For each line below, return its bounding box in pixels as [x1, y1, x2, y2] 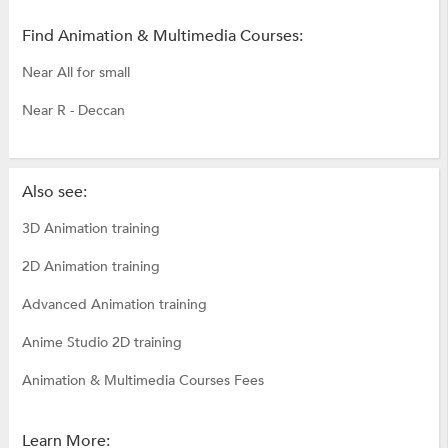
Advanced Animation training [21, 295, 207, 315]
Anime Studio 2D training [21, 333, 182, 353]
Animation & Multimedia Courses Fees [21, 371, 264, 391]
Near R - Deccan [21, 101, 125, 121]
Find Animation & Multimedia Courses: [21, 25, 303, 48]
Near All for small [21, 63, 130, 83]
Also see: [21, 181, 87, 204]
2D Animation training [21, 257, 160, 277]
